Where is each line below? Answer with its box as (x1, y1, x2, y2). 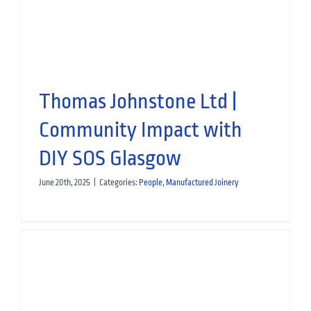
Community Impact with (38, 117, 242, 142)
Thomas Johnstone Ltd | (38, 89, 237, 113)
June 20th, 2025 (38, 177, 90, 187)
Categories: (99, 177, 139, 187)
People (138, 177, 162, 187)
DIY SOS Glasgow (38, 146, 181, 170)
